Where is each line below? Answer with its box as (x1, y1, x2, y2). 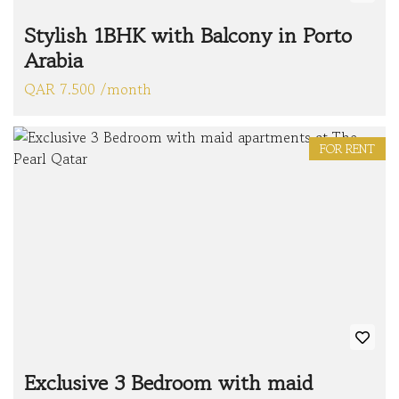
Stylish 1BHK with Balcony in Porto (24, 20, 352, 52)
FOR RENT (320, 140, 375, 159)
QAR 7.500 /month (24, 78, 151, 101)
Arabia (24, 45, 83, 77)
